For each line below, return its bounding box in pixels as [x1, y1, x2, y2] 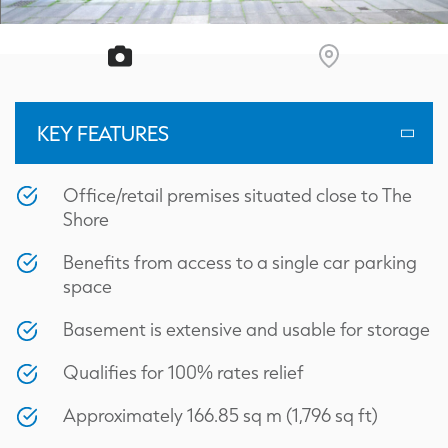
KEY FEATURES [37, 120, 169, 147]
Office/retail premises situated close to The [63, 183, 412, 207]
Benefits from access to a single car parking [63, 250, 417, 274]
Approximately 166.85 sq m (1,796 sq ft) [63, 404, 378, 428]
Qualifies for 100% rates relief [63, 361, 304, 385]
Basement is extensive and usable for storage [63, 318, 430, 341]
